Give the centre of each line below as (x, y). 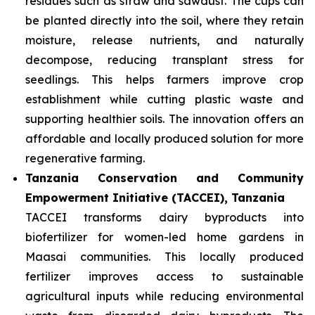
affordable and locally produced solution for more (165, 139)
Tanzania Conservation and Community (165, 178)
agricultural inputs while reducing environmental (165, 296)
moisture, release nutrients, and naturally (165, 40)
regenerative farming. (85, 158)
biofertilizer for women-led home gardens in (165, 237)
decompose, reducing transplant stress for (165, 60)
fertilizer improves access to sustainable (165, 276)
